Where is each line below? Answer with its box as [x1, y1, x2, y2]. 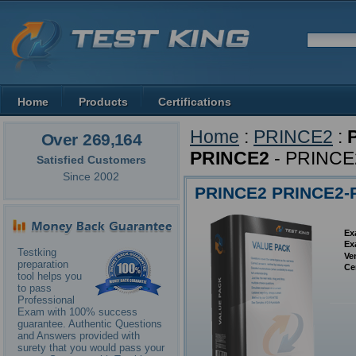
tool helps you [17, 270, 82, 283]
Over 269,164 [41, 130, 142, 149]
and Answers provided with [17, 330, 140, 342]
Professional [17, 294, 75, 307]
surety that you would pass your [17, 342, 164, 354]
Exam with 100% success [17, 306, 137, 319]
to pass [17, 282, 52, 295]
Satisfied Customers [37, 153, 146, 166]
